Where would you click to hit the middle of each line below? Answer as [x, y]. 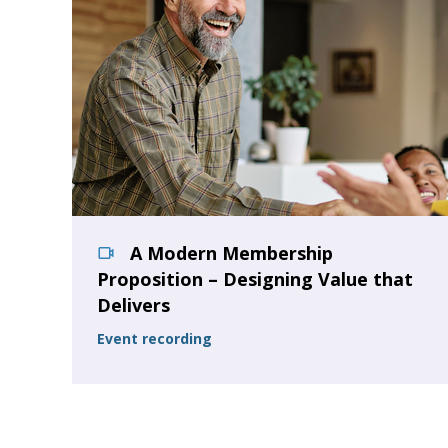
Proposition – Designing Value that [255, 279]
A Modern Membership [229, 253]
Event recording [154, 338]
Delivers [133, 305]
